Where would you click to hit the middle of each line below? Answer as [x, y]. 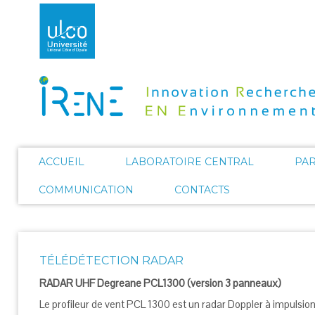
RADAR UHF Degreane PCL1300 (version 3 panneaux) [160, 283]
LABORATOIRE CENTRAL [189, 162]
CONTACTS [202, 190]
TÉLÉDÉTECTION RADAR [111, 261]
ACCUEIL [62, 162]
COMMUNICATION [86, 190]
